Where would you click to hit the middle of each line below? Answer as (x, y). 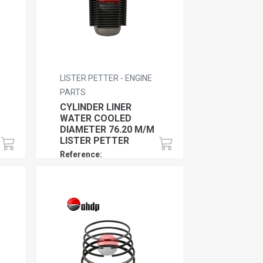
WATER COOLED (96, 118)
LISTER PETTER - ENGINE (106, 78)
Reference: (81, 154)
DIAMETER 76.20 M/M (107, 129)
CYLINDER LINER (96, 107)
